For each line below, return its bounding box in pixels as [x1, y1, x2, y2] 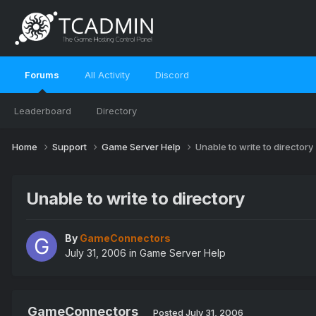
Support [52, 140, 89, 152]
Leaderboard [14, 105, 71, 116]
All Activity [85, 69, 130, 80]
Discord [155, 69, 189, 80]
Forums [25, 69, 59, 80]
